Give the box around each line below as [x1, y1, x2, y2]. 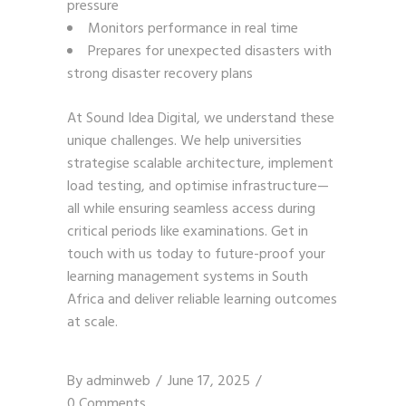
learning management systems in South [67, 265, 308, 289]
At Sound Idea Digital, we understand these [67, 106, 334, 130]
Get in [271, 219, 308, 244]
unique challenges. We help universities [67, 129, 302, 153]
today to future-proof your [152, 242, 325, 266]
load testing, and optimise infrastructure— [67, 174, 329, 198]
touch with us [67, 242, 152, 266]
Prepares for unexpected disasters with [88, 39, 332, 63]
